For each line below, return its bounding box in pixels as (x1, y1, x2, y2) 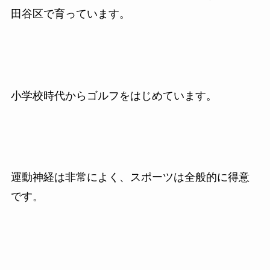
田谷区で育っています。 (10, 7, 130, 20)
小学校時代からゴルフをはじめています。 (10, 89, 217, 102)
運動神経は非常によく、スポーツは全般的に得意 (10, 171, 250, 184)
